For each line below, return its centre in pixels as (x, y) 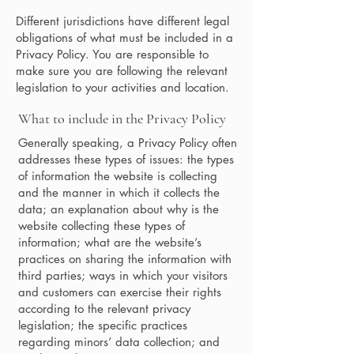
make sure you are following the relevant (122, 71)
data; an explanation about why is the (119, 209)
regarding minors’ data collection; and (119, 342)
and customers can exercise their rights (120, 292)
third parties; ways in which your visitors (123, 275)
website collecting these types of (102, 226)
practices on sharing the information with (125, 259)
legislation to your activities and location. (124, 87)
